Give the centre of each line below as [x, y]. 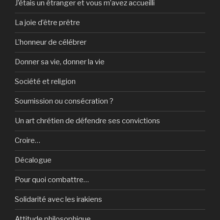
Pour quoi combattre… [52, 180]
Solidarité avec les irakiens [58, 200]
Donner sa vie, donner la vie [60, 62]
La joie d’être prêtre [47, 23]
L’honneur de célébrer [51, 42]
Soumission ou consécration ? [64, 101]
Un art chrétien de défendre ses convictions [87, 121]
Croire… [27, 141]
